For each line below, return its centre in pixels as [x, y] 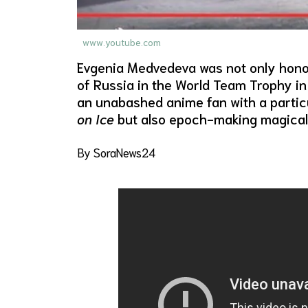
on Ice [96, 118]
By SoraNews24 [116, 152]
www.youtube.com [122, 42]
